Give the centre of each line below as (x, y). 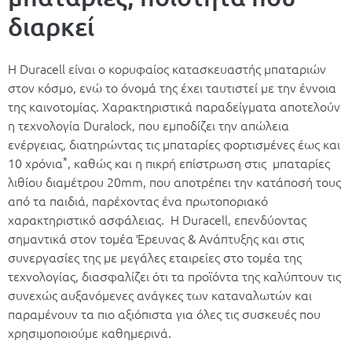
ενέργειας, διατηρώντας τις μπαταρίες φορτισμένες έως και (174, 143)
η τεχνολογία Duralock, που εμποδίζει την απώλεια (148, 125)
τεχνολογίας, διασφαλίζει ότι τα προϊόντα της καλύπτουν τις (174, 275)
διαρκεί (51, 27)
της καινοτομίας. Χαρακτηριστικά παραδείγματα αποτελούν (174, 106)
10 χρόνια (35, 162)
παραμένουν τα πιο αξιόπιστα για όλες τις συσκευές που (164, 313)
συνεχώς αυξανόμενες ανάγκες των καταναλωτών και (160, 294)
